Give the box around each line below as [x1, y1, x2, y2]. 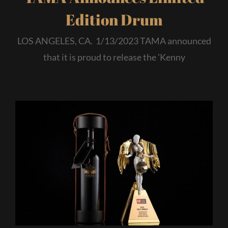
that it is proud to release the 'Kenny [43, 51, 185, 63]
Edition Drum [65, 9, 163, 31]
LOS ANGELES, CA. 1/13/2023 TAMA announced [17, 35, 211, 47]
